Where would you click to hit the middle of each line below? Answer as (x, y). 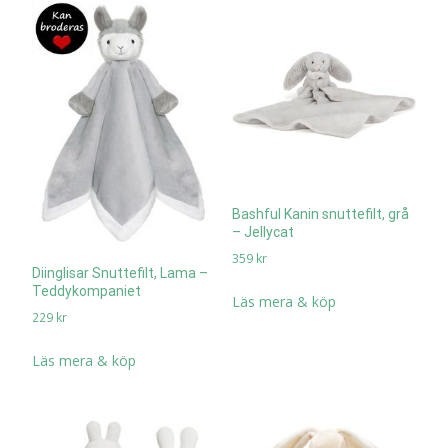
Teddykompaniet (86, 291)
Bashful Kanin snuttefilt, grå (320, 213)
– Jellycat (262, 231)
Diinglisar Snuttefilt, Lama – (120, 273)
